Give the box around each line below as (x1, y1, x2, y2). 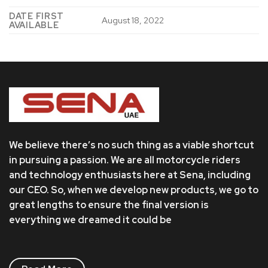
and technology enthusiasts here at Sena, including (9, 169, 251, 182)
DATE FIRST (9, 10, 65, 22)
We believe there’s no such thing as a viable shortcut (9, 139, 254, 152)
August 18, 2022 (102, 14, 165, 26)
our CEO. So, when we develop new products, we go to (9, 184, 258, 197)
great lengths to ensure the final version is (9, 199, 209, 212)
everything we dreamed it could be (9, 214, 172, 227)
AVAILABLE (9, 19, 59, 31)
